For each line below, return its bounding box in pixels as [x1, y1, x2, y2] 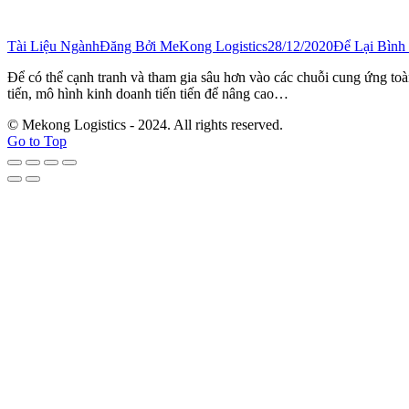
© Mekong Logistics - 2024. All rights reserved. [7, 116, 283, 132]
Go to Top [7, 132, 67, 149]
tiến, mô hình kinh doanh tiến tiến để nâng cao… [7, 85, 288, 101]
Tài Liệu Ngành [7, 37, 100, 54]
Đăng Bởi [100, 37, 160, 54]
